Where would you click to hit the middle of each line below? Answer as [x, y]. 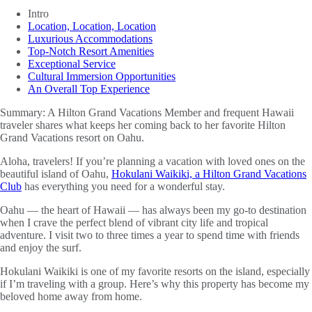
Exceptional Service [72, 63]
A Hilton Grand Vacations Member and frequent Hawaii [171, 112]
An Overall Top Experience [89, 88]
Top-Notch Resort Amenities [91, 51]
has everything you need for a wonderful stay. [123, 186]
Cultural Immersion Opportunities [102, 76]
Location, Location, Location [92, 26]
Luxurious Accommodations [90, 38]
